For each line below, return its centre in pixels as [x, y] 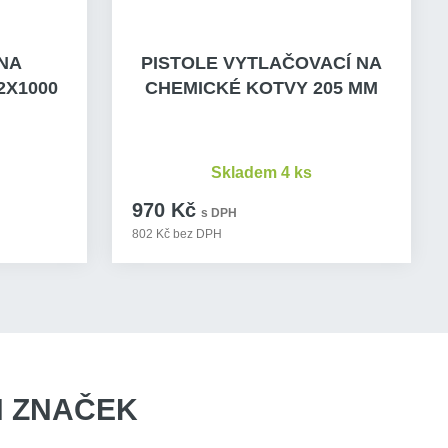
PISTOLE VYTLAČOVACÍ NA [262, 63]
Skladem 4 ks [262, 172]
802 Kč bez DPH [177, 234]
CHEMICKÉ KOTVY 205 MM [262, 88]
